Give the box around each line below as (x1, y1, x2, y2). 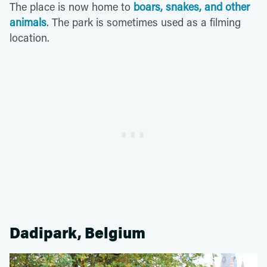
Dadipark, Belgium (10, 223, 145, 243)
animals (10, 14, 46, 29)
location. (10, 30, 49, 45)
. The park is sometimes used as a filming (46, 14, 241, 29)
